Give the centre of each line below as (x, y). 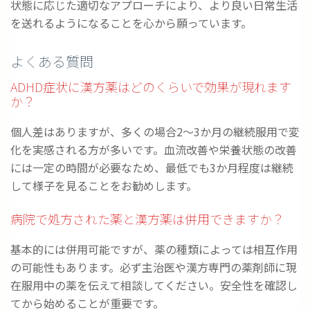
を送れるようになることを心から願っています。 (131, 23)
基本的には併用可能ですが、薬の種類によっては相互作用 (154, 249)
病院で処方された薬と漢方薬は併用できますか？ (147, 219)
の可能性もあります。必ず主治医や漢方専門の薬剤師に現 (154, 267)
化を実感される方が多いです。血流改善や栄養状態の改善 (154, 150)
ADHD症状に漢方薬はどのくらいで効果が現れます (151, 87)
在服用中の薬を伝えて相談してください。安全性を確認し (154, 285)
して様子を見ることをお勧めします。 (104, 186)
